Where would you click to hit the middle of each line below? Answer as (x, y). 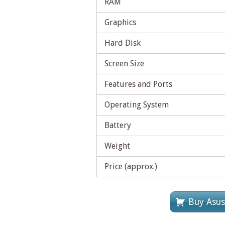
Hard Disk (123, 43)
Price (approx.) (131, 167)
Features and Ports (138, 84)
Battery (118, 126)
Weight (117, 146)
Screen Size (124, 64)
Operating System (137, 105)
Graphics (120, 23)
